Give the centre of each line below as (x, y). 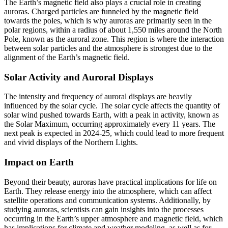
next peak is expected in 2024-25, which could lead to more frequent (114, 133)
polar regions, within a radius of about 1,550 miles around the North (113, 30)
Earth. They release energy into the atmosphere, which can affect (108, 191)
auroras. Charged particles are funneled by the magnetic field (101, 11)
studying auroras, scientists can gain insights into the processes (104, 209)
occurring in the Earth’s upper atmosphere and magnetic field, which (113, 218)
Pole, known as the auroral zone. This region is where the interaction (114, 39)
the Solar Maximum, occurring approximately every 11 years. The (110, 124)
